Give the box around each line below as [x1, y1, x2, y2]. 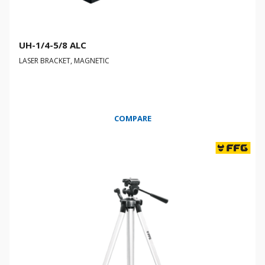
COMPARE [114, 113, 151, 124]
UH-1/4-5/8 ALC [19, 39, 86, 51]
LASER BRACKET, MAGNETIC [19, 56, 109, 66]
